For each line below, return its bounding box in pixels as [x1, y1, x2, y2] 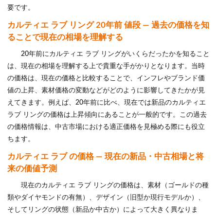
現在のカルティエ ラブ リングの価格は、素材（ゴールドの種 [21, 182, 209, 189]
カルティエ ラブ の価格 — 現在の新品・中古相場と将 [7, 152, 204, 161]
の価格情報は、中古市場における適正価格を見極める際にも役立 [7, 123, 205, 130]
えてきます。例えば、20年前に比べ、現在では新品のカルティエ [7, 99, 206, 106]
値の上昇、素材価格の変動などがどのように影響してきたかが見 [7, 87, 205, 94]
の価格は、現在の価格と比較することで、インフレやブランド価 [7, 74, 205, 82]
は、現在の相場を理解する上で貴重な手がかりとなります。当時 [7, 62, 205, 70]
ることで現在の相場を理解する [7, 33, 123, 41]
